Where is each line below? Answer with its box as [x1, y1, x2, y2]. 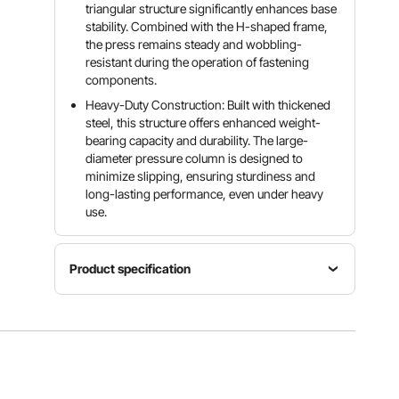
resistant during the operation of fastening [85, 54, 310, 69]
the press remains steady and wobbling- [85, 37, 303, 52]
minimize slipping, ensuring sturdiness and [85, 168, 316, 183]
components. [85, 72, 158, 87]
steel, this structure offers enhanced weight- [85, 115, 322, 130]
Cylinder [273, 337, 322, 352]
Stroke [278, 353, 317, 368]
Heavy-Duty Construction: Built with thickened [85, 97, 331, 112]
